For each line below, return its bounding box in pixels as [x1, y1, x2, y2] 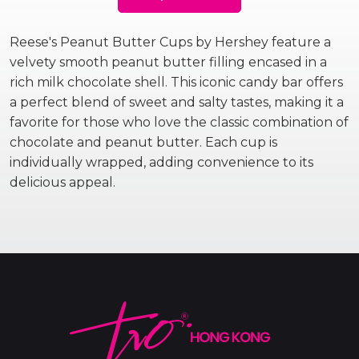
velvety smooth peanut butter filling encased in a [10, 54, 327, 70]
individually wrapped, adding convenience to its [10, 155, 313, 170]
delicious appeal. [10, 175, 115, 190]
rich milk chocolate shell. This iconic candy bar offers [10, 75, 343, 90]
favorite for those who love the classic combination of [10, 115, 349, 130]
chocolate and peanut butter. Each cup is [10, 135, 277, 150]
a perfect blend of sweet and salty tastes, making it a [10, 95, 344, 110]
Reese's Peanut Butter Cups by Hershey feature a [10, 34, 331, 50]
